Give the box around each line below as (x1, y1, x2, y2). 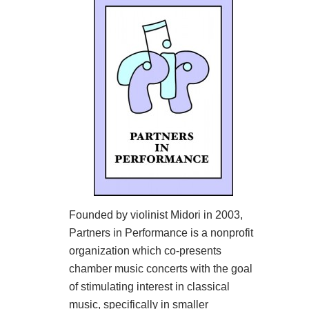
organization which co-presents (69, 245, 221, 257)
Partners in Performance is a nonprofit (69, 227, 253, 239)
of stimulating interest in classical (69, 281, 230, 293)
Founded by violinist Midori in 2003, (69, 209, 243, 221)
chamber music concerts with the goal (69, 263, 252, 275)
